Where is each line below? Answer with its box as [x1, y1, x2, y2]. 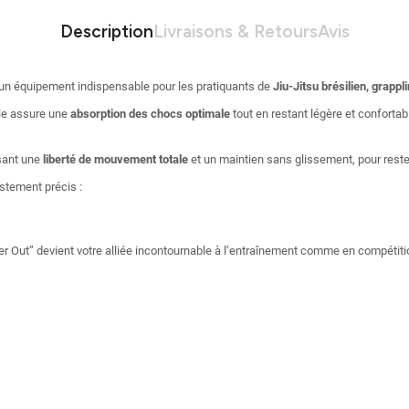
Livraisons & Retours [152, 21, 318, 43]
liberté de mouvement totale [43, 152, 188, 167]
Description [59, 21, 153, 43]
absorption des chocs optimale [70, 107, 230, 121]
